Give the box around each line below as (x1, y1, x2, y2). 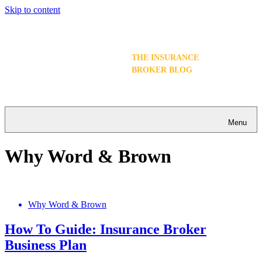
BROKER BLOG (132, 65, 192, 75)
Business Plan (5, 237, 87, 253)
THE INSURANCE (132, 53, 199, 63)
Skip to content (5, 5, 60, 15)
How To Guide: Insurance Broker (5, 222, 206, 237)
